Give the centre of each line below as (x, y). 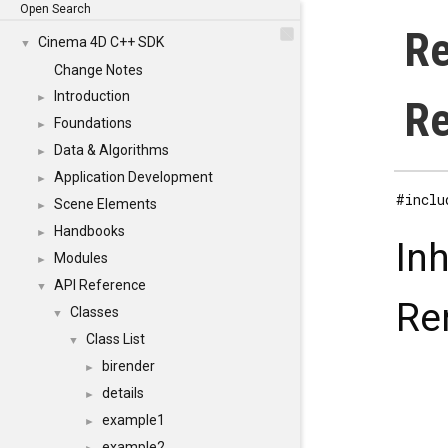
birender (128, 366)
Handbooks (89, 231)
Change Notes (98, 70)
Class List (115, 339)
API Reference (100, 285)
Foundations (93, 123)
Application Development (133, 177)
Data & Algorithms (111, 150)
